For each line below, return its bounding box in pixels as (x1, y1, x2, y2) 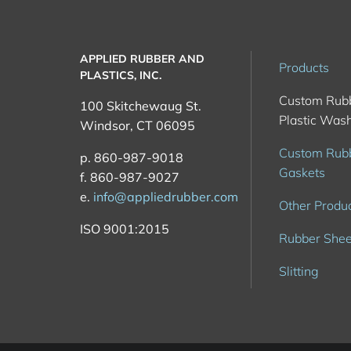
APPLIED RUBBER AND (80, 52, 204, 66)
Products (279, 60, 329, 75)
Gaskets (279, 165, 325, 180)
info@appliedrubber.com (93, 189, 238, 204)
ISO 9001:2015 (80, 221, 169, 237)
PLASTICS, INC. (80, 68, 161, 82)
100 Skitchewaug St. (80, 98, 201, 114)
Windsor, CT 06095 (80, 118, 195, 133)
